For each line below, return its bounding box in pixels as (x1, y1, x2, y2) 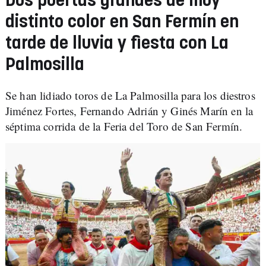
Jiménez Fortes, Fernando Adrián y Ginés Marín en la (5, 103, 254, 119)
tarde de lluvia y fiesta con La (5, 35, 229, 53)
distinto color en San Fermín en (5, 14, 239, 31)
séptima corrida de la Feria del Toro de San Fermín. (5, 119, 243, 134)
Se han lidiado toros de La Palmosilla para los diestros (5, 88, 255, 103)
